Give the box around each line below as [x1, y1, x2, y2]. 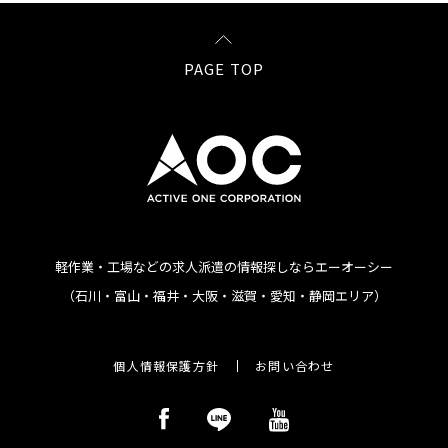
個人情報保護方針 [113, 357, 220, 375]
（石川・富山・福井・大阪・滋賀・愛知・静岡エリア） [61, 286, 387, 306]
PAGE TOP [183, 58, 265, 80]
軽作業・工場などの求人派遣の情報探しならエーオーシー [55, 257, 393, 277]
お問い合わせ [255, 357, 335, 375]
